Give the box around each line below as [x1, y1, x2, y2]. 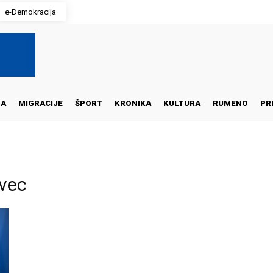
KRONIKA [115, 99, 151, 108]
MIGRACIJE [18, 99, 63, 108]
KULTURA [163, 99, 200, 108]
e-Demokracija [5, 7, 56, 17]
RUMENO [213, 99, 248, 108]
